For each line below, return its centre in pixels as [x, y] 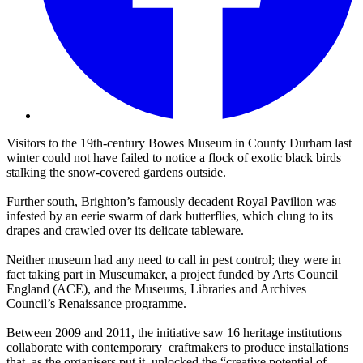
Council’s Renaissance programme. [96, 304]
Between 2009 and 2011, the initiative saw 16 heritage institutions [174, 333]
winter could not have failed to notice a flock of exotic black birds [174, 158]
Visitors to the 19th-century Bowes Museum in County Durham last [179, 143]
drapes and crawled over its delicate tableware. [125, 231]
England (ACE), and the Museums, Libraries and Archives [156, 289]
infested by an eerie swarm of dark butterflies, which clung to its [170, 216]
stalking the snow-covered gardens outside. [116, 173]
